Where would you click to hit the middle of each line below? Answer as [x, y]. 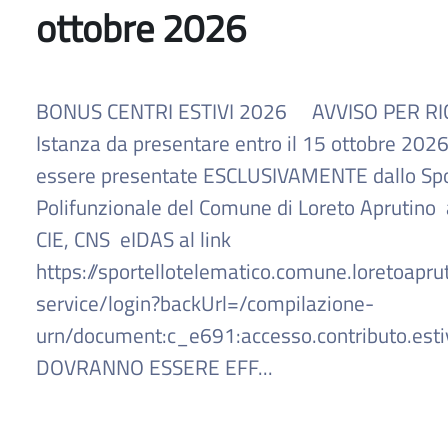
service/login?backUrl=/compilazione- [205, 303]
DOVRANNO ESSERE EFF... [154, 367]
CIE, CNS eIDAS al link [133, 239]
